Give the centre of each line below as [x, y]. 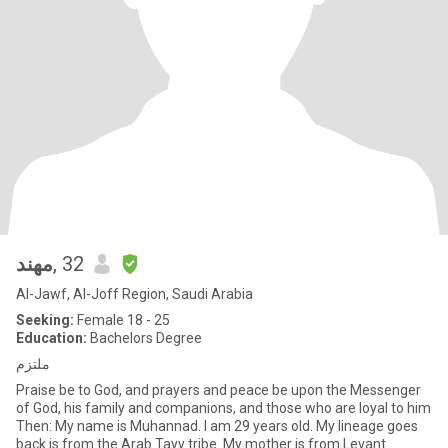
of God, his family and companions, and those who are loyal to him [223, 408]
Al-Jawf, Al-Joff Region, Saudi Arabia [134, 294]
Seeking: [45, 320]
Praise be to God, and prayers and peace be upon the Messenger [218, 390]
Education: [51, 338]
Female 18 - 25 [122, 320]
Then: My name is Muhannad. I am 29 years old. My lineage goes [217, 426]
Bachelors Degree [144, 338]
